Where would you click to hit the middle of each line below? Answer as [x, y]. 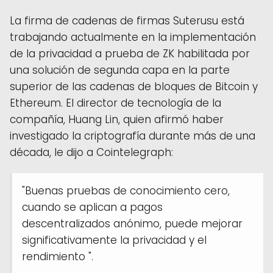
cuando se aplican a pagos [92, 207]
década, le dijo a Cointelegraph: [91, 152]
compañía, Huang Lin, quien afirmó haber [117, 119]
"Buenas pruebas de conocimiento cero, [126, 190]
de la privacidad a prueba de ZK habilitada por [130, 53]
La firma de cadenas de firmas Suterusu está [127, 20]
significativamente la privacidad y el [114, 240]
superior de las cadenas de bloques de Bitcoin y [134, 86]
